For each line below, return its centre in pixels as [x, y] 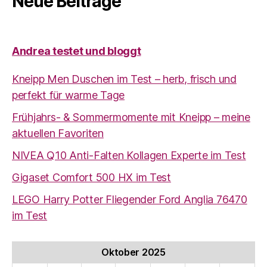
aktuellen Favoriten [58, 133]
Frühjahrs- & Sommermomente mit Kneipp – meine [131, 117]
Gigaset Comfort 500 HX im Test [91, 177]
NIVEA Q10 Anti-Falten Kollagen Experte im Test [129, 155]
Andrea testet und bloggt [77, 51]
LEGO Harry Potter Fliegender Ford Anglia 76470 [130, 199]
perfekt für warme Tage [69, 95]
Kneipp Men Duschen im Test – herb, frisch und [124, 79]
